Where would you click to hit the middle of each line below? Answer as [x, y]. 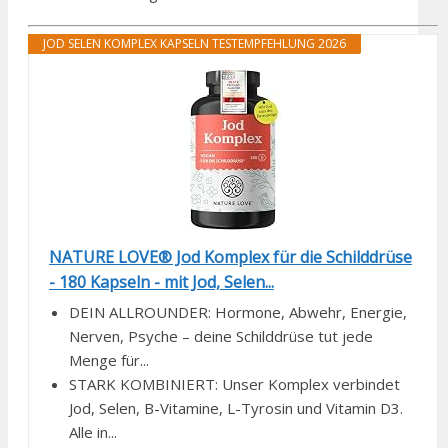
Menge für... [109, 360]
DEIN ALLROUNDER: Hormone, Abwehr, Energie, [238, 312]
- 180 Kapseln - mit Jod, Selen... [161, 282]
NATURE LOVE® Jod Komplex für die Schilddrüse [230, 257]
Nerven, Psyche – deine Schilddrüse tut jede [221, 336]
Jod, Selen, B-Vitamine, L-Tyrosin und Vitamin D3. [236, 408]
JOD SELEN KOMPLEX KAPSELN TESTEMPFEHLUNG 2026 [194, 44]
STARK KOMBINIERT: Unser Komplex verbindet [234, 384]
